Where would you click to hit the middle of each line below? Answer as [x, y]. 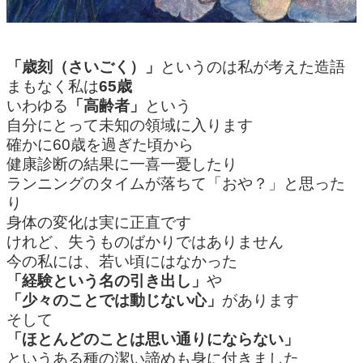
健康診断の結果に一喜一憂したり [122, 164]
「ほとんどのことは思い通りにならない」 [153, 339]
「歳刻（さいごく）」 [83, 66]
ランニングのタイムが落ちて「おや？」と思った [176, 183]
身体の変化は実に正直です [99, 222]
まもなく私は [53, 86]
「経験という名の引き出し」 [107, 280]
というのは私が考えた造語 [253, 66]
